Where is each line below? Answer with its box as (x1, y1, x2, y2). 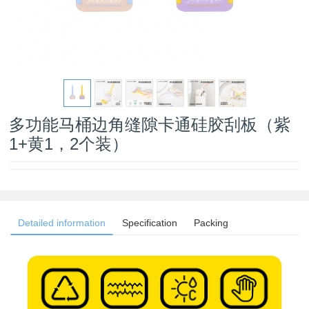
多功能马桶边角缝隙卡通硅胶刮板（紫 (9, 115, 291, 134)
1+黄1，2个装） (9, 134, 129, 153)
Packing (194, 217, 228, 228)
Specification (122, 217, 177, 228)
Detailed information (18, 217, 106, 228)
